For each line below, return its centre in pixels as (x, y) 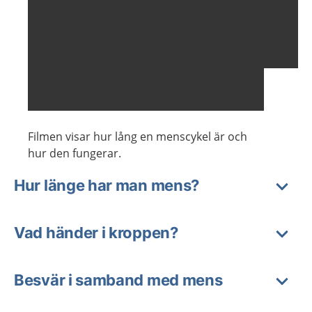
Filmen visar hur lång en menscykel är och (138, 136)
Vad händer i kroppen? (96, 232)
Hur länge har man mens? (107, 185)
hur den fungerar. (75, 153)
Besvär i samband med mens (118, 280)
